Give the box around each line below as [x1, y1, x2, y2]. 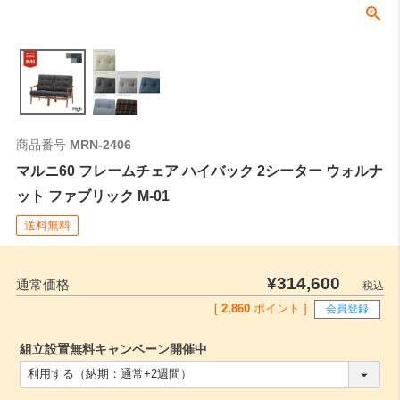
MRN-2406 [69, 137, 131, 152]
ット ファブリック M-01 [15, 187, 170, 204]
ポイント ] [253, 302, 307, 315]
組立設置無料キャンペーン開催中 [19, 342, 207, 357]
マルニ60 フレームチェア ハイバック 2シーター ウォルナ [15, 162, 383, 179]
